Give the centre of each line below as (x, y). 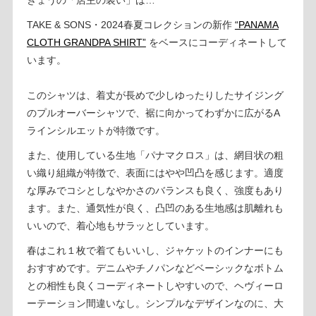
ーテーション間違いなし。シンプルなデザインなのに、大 (155, 303)
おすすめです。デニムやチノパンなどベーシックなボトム (155, 268)
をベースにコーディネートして (216, 42)
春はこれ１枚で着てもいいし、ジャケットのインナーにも (155, 250)
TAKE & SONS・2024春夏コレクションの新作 (130, 24)
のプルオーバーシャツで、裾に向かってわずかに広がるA (153, 113)
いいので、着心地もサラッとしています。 (120, 225)
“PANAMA (256, 24)
